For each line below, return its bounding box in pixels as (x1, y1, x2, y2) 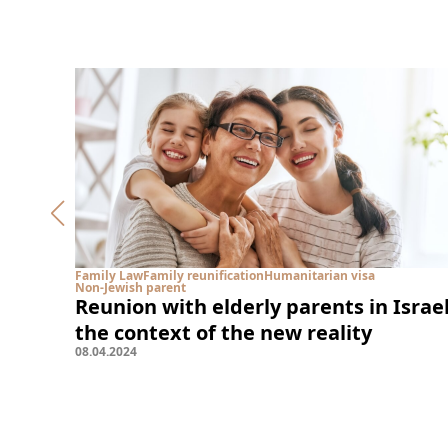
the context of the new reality (75, 319, 372, 346)
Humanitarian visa (264, 267, 375, 284)
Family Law (75, 267, 143, 284)
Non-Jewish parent (75, 279, 186, 296)
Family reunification (143, 267, 264, 284)
